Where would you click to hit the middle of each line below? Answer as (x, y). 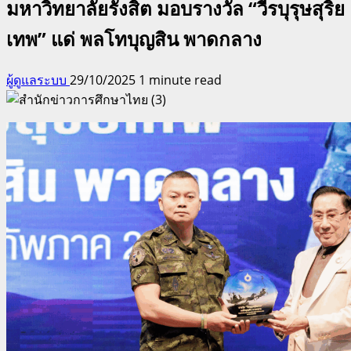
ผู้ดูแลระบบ (38, 80)
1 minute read (180, 80)
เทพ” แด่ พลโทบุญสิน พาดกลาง (134, 38)
